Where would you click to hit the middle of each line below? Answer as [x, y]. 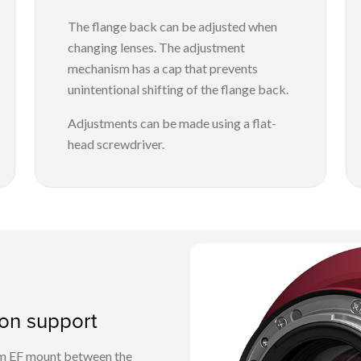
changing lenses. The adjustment [156, 47]
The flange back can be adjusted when [172, 26]
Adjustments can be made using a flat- [172, 122]
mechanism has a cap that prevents [162, 68]
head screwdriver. [116, 143]
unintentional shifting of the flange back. [178, 89]
